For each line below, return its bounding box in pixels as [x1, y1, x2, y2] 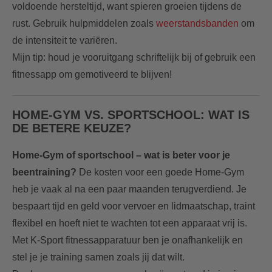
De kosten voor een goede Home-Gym [76, 166, 244, 177]
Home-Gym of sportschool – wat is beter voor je [12, 149, 230, 160]
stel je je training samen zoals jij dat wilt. [12, 251, 185, 262]
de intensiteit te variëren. [12, 35, 117, 46]
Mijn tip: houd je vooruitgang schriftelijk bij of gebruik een [12, 52, 256, 63]
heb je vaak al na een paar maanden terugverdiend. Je [12, 183, 246, 194]
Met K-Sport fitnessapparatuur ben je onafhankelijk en [12, 234, 243, 245]
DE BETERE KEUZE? [12, 121, 131, 135]
